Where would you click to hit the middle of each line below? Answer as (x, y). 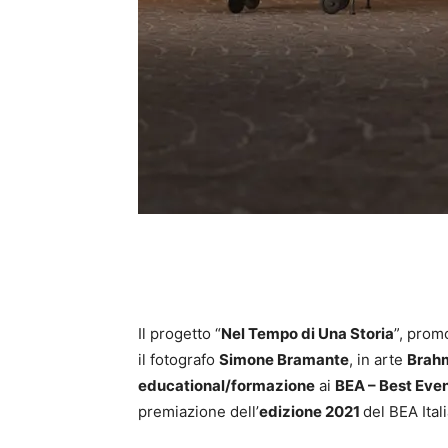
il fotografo (178, 359)
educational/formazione (226, 385)
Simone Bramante (284, 359)
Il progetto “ (179, 333)
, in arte (378, 359)
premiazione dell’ (198, 411)
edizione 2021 (311, 411)
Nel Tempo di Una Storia (307, 333)
